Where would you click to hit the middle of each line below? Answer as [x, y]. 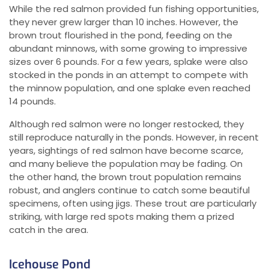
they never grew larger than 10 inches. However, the [124, 22]
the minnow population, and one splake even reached [130, 88]
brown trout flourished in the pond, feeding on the [121, 35]
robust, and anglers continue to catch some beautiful [129, 190]
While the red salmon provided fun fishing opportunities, [134, 9]
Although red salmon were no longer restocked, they [126, 124]
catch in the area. [49, 230]
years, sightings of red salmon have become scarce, [126, 151]
